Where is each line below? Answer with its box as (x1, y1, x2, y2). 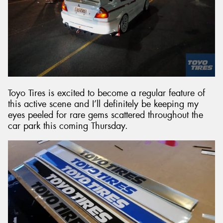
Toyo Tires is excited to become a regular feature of (8, 87, 205, 100)
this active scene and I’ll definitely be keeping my (8, 98, 199, 111)
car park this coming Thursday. (8, 120, 128, 132)
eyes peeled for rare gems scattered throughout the (8, 109, 203, 121)
